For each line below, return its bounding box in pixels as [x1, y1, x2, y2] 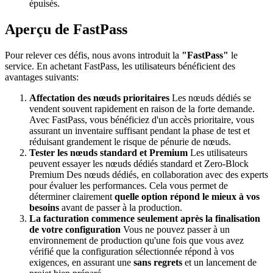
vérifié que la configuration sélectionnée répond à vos [29, 246, 234, 257]
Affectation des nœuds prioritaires [29, 92, 169, 103]
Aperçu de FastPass [5, 21, 127, 37]
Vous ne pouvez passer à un [121, 224, 230, 235]
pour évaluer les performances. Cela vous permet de [29, 180, 228, 191]
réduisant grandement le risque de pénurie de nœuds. [29, 136, 231, 147]
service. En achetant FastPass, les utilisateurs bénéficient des [5, 60, 235, 71]
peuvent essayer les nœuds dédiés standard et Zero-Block [29, 158, 249, 169]
